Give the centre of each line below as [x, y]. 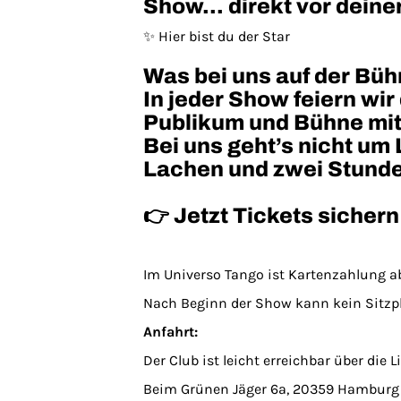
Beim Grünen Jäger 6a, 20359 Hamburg [271, 389]
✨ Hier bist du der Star [217, 36]
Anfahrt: [171, 332]
